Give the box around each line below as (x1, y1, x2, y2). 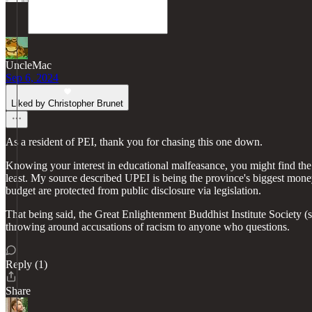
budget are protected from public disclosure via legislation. (6, 185, 261, 196)
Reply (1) (6, 258, 47, 270)
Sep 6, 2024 (6, 72, 58, 84)
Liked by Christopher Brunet (11, 98, 123, 109)
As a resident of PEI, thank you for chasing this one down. (6, 136, 263, 148)
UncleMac (6, 59, 52, 71)
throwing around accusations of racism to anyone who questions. (6, 221, 290, 233)
